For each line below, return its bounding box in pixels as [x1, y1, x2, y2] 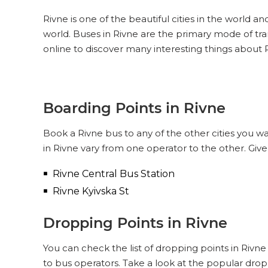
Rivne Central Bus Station [53, 168, 175, 179]
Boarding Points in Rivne [43, 99, 226, 117]
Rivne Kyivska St [53, 185, 129, 197]
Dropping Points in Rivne [43, 214, 227, 232]
